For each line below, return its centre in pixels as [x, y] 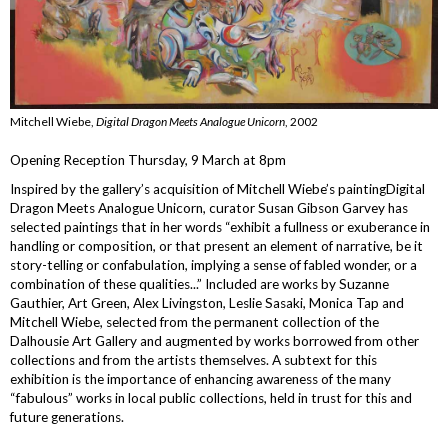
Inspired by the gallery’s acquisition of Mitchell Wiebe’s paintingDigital [217, 188]
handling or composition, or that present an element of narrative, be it [216, 245]
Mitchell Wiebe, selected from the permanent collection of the [194, 321]
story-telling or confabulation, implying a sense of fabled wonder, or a [213, 264]
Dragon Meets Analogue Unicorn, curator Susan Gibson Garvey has [209, 207]
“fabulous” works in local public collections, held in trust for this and [211, 397]
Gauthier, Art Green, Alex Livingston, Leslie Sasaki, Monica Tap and [207, 302]
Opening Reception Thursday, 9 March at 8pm [148, 159]
